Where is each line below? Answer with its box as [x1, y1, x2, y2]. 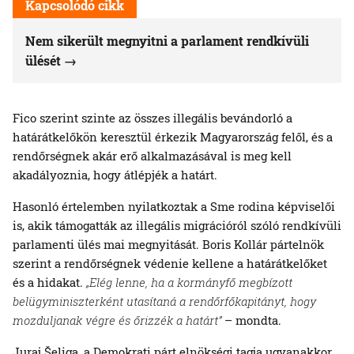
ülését [25, 51, 61, 69]
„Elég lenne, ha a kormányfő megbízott [86, 273, 292, 290]
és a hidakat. [13, 273, 86, 290]
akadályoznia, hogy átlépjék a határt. [13, 166, 217, 183]
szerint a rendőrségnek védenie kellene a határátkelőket [13, 254, 327, 271]
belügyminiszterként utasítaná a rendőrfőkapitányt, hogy [13, 292, 316, 309]
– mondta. [221, 311, 281, 328]
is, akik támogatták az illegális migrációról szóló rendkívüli [13, 217, 341, 233]
